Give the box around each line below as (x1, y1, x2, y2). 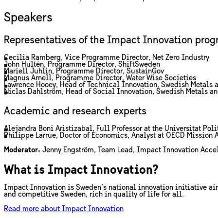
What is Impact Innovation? (4, 164, 159, 177)
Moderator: (4, 146, 40, 154)
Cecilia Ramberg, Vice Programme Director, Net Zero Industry (4, 54, 209, 61)
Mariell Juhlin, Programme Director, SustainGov (4, 68, 164, 75)
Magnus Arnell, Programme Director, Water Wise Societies (4, 74, 196, 82)
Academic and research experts (4, 106, 146, 117)
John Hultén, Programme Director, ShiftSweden (4, 61, 160, 68)
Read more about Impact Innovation (4, 206, 124, 213)
